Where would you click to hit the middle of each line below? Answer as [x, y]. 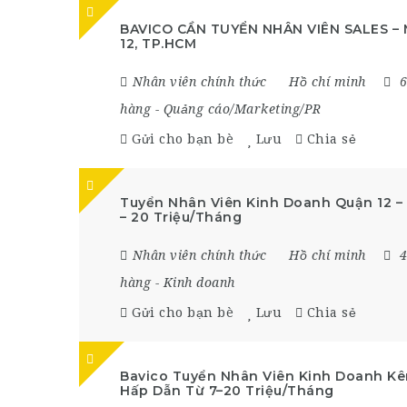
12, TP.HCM [158, 43]
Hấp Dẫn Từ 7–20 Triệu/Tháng [227, 390]
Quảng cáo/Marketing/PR [242, 109]
